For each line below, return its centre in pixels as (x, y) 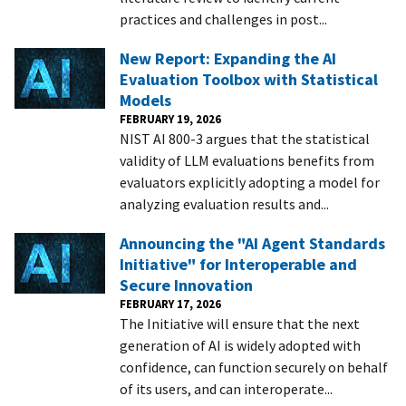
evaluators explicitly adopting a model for (250, 182)
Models (145, 100)
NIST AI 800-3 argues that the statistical (245, 138)
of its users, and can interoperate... (226, 388)
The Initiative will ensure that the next (240, 323)
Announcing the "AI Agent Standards (252, 243)
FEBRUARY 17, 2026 (170, 303)
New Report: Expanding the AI (228, 58)
